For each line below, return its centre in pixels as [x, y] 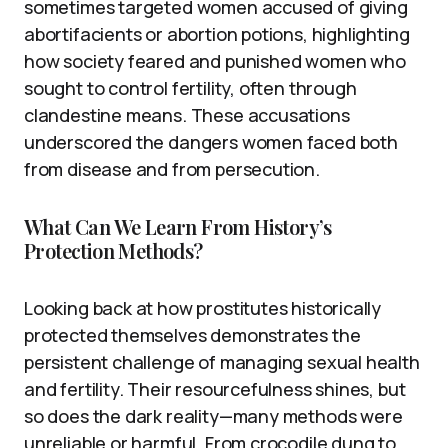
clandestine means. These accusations [187, 114]
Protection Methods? [113, 250]
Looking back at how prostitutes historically [203, 307]
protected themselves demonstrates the [192, 334]
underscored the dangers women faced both [211, 141]
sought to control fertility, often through [190, 87]
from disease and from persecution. [172, 168]
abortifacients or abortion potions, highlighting [217, 33]
